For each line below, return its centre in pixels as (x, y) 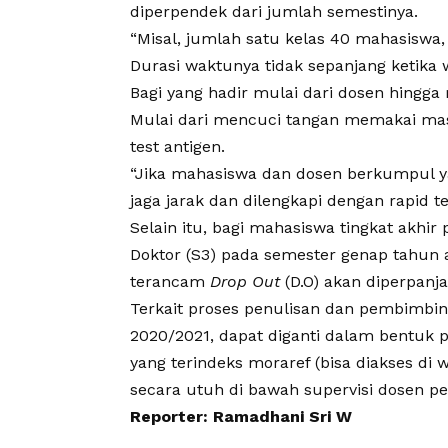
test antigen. (177, 147)
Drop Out (245, 282)
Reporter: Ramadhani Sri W (241, 417)
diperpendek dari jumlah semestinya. (274, 12)
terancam (170, 282)
